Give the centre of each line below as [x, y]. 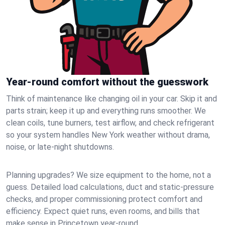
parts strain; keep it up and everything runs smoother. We [106, 111]
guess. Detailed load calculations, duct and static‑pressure [110, 187]
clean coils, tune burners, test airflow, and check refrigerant [110, 123]
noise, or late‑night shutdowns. [60, 147]
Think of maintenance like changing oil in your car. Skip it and [111, 99]
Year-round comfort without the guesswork [107, 82]
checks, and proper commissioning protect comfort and [104, 199]
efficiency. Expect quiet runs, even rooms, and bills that [103, 211]
